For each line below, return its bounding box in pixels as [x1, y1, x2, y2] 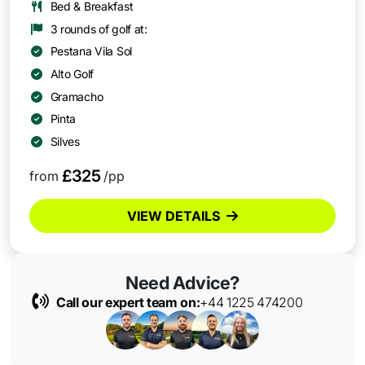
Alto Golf [50, 66, 94, 81]
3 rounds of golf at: [50, 21, 147, 36]
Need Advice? [125, 271, 240, 293]
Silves [50, 134, 80, 148]
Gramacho [50, 89, 103, 103]
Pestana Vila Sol [50, 44, 133, 59]
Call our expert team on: [56, 293, 200, 310]
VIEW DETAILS [127, 207, 220, 224]
